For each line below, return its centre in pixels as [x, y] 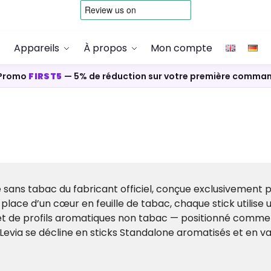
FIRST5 [45, 76]
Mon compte [182, 48]
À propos [105, 48]
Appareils [37, 48]
